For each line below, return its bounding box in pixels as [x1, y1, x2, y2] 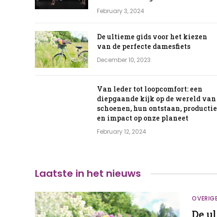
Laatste [35, 167, 73, 181]
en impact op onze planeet [97, 113, 188, 123]
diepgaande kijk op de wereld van [97, 94, 216, 104]
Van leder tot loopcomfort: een [97, 84, 202, 94]
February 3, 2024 [97, 7, 144, 15]
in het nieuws [73, 167, 141, 181]
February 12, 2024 [97, 127, 146, 136]
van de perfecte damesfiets [97, 42, 190, 51]
